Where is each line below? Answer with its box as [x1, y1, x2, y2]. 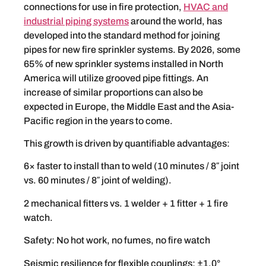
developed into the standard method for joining [24, 30, 220, 40]
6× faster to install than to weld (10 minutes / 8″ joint [24, 161, 239, 172]
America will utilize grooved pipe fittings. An [24, 72, 208, 83]
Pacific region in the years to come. [24, 115, 173, 126]
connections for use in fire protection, [24, 1, 183, 12]
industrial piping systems [24, 15, 129, 26]
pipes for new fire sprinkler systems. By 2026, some [24, 44, 240, 55]
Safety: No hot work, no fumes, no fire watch [24, 235, 210, 246]
